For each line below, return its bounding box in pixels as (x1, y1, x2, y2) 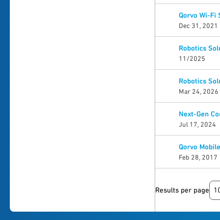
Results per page (155, 186, 209, 194)
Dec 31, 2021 (178, 22, 218, 29)
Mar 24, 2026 (178, 87, 219, 95)
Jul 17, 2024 (178, 120, 216, 128)
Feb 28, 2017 (178, 153, 218, 161)
